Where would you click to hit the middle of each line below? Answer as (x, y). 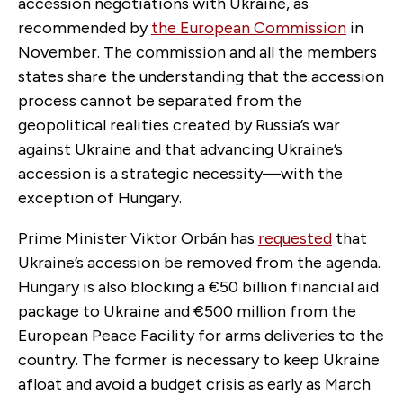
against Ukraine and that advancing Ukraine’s (180, 149)
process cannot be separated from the (160, 100)
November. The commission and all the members (197, 52)
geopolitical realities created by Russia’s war (179, 125)
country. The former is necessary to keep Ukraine (199, 359)
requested (295, 238)
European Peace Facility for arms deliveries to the (201, 335)
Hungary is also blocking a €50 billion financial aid (198, 287)
